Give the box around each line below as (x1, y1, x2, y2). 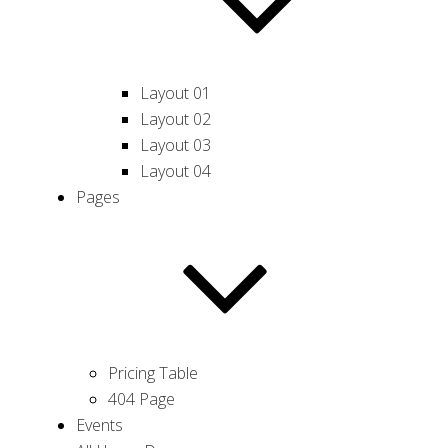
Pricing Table (107, 362, 198, 384)
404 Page (107, 388, 175, 410)
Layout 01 (139, 82, 211, 104)
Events (75, 414, 123, 436)
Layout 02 (139, 108, 211, 130)
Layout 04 (139, 160, 211, 182)
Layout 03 (139, 134, 211, 156)
